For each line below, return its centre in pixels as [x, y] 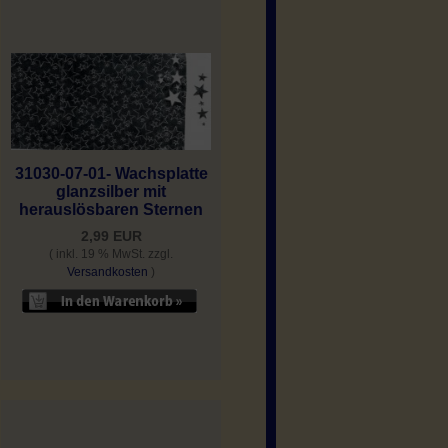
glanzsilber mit [111, 192]
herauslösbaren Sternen [111, 210]
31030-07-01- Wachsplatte [111, 174]
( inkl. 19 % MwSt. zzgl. [111, 254]
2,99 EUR [111, 236]
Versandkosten [107, 272]
